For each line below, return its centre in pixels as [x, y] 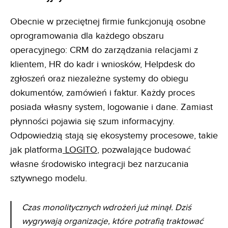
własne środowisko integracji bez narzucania [99, 164]
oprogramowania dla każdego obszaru [87, 36]
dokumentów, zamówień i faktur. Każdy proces [103, 93]
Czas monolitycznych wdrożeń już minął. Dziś [107, 208]
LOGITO [80, 150]
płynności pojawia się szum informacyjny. [92, 122]
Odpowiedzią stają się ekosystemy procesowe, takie [114, 136]
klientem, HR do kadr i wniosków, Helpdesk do [103, 65]
